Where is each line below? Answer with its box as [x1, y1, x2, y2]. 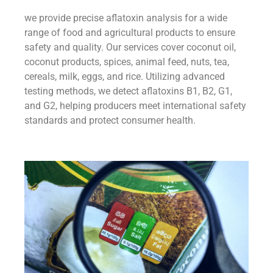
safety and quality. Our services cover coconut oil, [24, 41, 236, 54]
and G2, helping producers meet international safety [24, 100, 246, 112]
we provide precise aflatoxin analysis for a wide [24, 12, 227, 24]
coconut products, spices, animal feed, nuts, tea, [24, 56, 229, 68]
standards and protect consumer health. [24, 115, 196, 127]
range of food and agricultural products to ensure [24, 27, 235, 39]
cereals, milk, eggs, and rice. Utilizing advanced [24, 71, 225, 83]
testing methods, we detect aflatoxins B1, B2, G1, [24, 85, 232, 97]
